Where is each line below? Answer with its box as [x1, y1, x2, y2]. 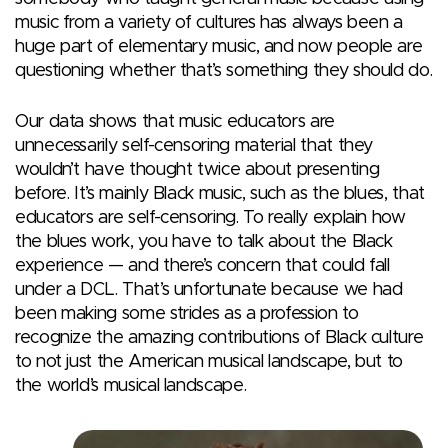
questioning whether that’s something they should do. [15, 61, 433, 80]
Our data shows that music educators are [15, 112, 335, 131]
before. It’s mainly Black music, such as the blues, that [15, 184, 425, 203]
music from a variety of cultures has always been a [15, 13, 404, 32]
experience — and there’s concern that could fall [15, 256, 390, 275]
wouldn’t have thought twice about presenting [15, 160, 380, 179]
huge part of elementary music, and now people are [15, 37, 423, 56]
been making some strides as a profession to [15, 304, 359, 323]
